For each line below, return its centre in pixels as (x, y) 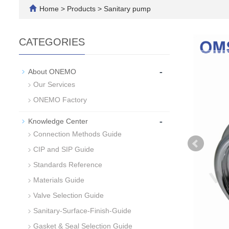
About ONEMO (52, 71)
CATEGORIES (52, 42)
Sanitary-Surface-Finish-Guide (82, 210)
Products (82, 8)
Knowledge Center (58, 121)
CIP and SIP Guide (64, 149)
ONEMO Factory (60, 99)
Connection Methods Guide (77, 134)
